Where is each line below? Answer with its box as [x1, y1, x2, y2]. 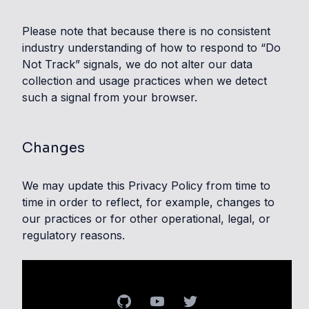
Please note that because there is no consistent [22, 24, 270, 38]
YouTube [148, 294, 195, 308]
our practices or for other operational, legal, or [22, 212, 270, 226]
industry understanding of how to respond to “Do [22, 41, 281, 54]
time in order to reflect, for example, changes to [22, 195, 275, 209]
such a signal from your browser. [22, 90, 197, 104]
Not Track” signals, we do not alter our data [22, 57, 252, 71]
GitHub [114, 294, 152, 308]
